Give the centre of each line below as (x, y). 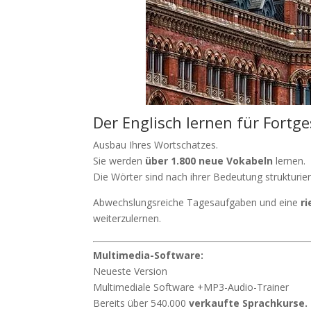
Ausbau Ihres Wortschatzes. (156, 145)
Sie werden (119, 161)
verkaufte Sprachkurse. (249, 303)
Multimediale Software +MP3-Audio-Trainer (191, 287)
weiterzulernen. (127, 218)
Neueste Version (131, 271)
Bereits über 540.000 (141, 303)
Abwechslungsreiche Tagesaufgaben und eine (197, 202)
